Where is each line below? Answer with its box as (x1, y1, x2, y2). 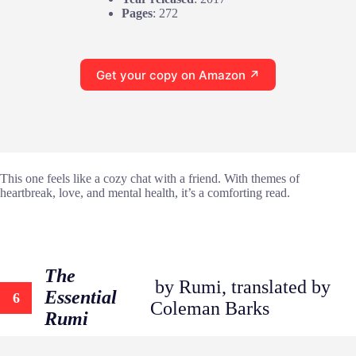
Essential (44, 287, 117, 308)
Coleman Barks (150, 297, 270, 319)
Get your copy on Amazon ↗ (96, 67, 260, 83)
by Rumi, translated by (150, 276, 331, 297)
